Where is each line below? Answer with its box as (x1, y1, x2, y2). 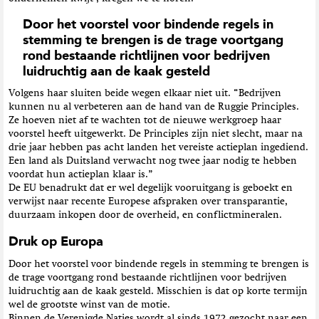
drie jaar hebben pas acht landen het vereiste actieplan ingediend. (9, 142, 308, 153)
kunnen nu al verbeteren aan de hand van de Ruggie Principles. (9, 102, 299, 113)
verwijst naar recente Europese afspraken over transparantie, (9, 197, 288, 207)
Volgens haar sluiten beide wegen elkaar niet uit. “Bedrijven (9, 88, 281, 99)
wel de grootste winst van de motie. (9, 299, 170, 310)
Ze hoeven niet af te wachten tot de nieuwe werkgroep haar (9, 115, 281, 126)
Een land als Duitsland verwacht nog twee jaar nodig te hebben (9, 156, 297, 167)
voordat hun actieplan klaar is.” (9, 169, 153, 180)
